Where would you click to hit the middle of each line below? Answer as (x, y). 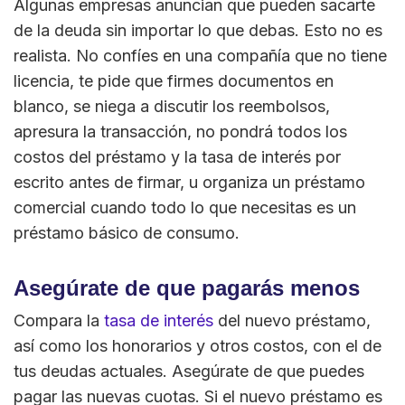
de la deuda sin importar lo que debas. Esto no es (198, 31)
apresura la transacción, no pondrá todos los (180, 132)
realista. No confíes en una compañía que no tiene (200, 56)
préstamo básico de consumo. (127, 233)
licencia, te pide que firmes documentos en (174, 81)
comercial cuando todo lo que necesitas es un (185, 208)
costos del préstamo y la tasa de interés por (177, 157)
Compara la (59, 321)
